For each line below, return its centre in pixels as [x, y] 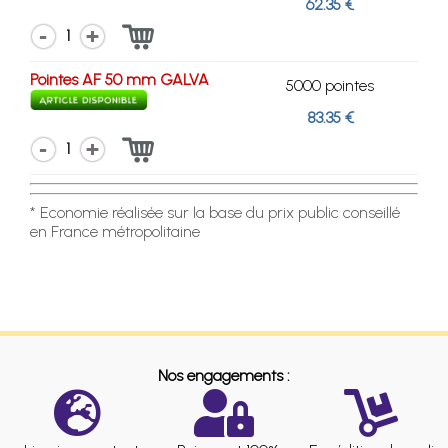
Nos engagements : [224, 375]
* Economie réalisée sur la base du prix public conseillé [215, 212]
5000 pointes [330, 85]
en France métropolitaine [115, 231]
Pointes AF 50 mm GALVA [119, 79]
